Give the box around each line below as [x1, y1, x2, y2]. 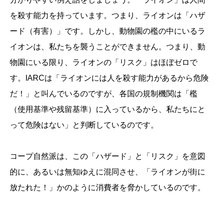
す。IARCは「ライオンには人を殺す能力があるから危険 [10, 74, 209, 83]
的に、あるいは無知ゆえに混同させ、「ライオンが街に [10, 168, 205, 176]
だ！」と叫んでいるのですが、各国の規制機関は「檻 [10, 89, 197, 98]
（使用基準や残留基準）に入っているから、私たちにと [10, 105, 205, 114]
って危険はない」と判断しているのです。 [10, 121, 158, 130]
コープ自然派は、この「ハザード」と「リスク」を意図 [10, 152, 205, 161]
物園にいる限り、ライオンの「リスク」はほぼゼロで [10, 58, 197, 67]
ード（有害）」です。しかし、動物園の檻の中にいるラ [10, 27, 205, 36]
